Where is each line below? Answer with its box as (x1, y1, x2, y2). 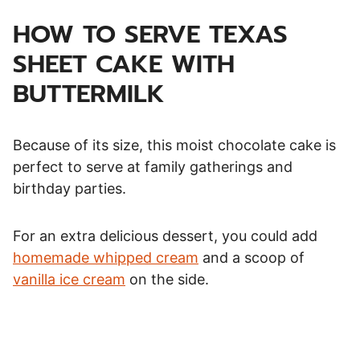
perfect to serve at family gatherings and (13, 157, 292, 175)
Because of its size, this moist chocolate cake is (13, 136, 336, 153)
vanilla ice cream (13, 270, 125, 288)
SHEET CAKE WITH (13, 44, 235, 83)
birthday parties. (13, 179, 126, 197)
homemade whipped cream (13, 248, 198, 266)
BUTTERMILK (13, 74, 165, 112)
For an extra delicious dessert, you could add (13, 227, 317, 244)
